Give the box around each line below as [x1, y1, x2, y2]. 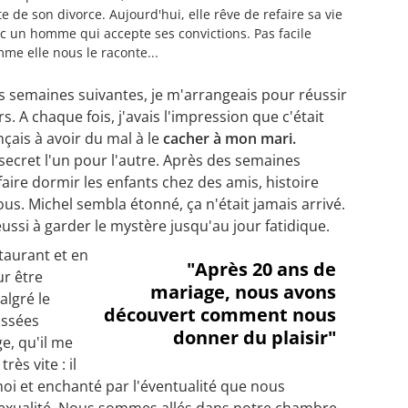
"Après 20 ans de [187, 257, 336, 282]
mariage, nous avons [150, 280, 336, 305]
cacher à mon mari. [159, 128, 296, 149]
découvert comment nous [104, 302, 336, 328]
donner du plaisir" [173, 325, 336, 351]
